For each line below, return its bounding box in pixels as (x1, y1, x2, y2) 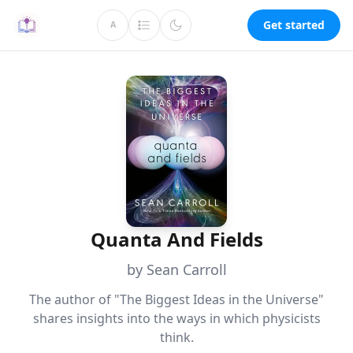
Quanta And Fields (90, 226, 263, 252)
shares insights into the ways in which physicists (32, 310, 321, 327)
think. (159, 329, 194, 346)
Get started (263, 17, 325, 32)
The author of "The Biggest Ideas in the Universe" (29, 291, 324, 308)
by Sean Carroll (126, 260, 227, 279)
